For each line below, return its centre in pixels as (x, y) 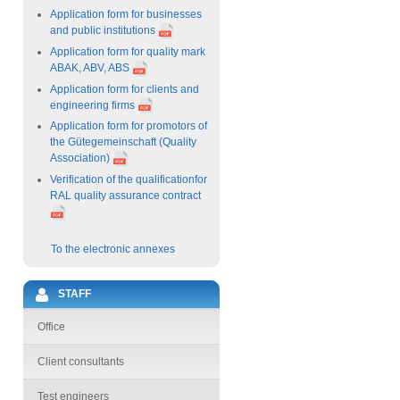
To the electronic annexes (113, 250)
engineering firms (92, 105)
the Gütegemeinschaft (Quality (123, 142)
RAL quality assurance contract (127, 196)
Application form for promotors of (129, 126)
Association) (80, 158)
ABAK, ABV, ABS (91, 67)
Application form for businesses (126, 14)
